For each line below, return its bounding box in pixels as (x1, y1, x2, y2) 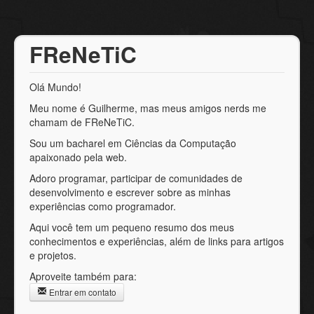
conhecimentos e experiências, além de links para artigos (29, 234, 284, 248)
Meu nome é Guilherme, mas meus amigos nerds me (29, 101, 266, 115)
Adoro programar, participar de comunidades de (29, 171, 243, 185)
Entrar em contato (47, 286, 116, 298)
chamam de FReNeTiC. (29, 115, 135, 129)
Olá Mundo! (29, 80, 81, 94)
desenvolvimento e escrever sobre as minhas (29, 185, 231, 199)
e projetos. (29, 248, 76, 262)
